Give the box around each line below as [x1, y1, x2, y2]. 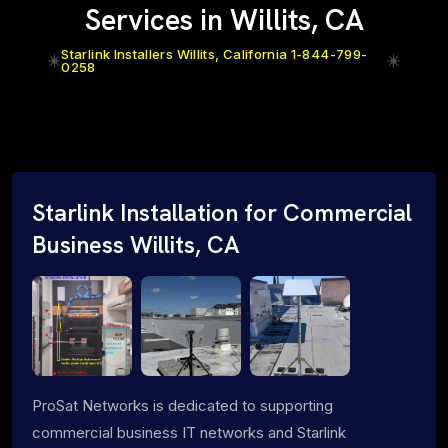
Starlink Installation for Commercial [32, 197, 412, 228]
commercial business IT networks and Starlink [32, 422, 346, 442]
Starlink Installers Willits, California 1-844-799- [61, 45, 368, 62]
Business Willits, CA [32, 229, 240, 260]
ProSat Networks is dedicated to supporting [32, 395, 333, 415]
